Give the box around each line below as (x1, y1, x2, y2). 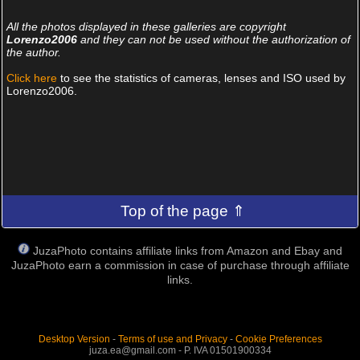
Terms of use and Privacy (117, 333, 227, 345)
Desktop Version (38, 333, 110, 345)
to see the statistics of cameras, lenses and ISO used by (56, 72, 346, 84)
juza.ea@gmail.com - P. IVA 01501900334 (88, 345, 272, 356)
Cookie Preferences (235, 333, 322, 345)
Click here (6, 72, 57, 84)
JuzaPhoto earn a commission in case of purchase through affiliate (10, 259, 350, 272)
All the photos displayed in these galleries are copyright (6, 20, 286, 33)
